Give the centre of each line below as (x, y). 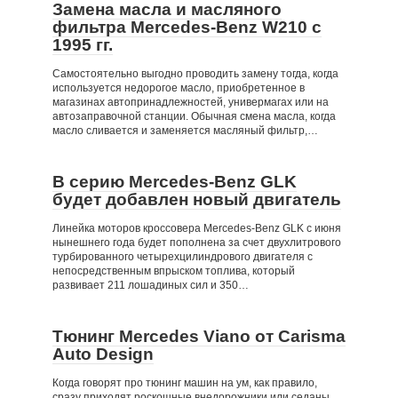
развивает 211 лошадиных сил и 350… (151, 285)
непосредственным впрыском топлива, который (174, 271)
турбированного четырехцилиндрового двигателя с (183, 257)
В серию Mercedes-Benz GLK (175, 182)
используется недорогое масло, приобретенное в (179, 88)
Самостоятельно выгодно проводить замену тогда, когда (195, 74)
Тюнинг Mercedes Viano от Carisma (199, 336)
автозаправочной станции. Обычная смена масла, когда (194, 116)
